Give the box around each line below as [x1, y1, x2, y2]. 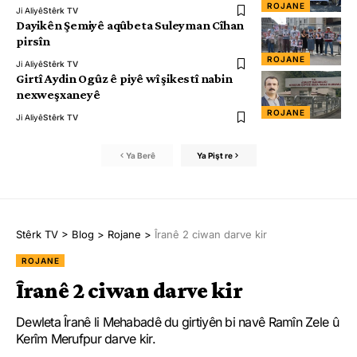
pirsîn [16, 34, 50, 49]
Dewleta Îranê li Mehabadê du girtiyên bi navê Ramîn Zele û [16, 314, 339, 331]
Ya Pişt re [196, 150, 233, 160]
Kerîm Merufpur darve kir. [16, 331, 155, 347]
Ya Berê [126, 150, 155, 160]
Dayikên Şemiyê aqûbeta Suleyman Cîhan [16, 18, 245, 33]
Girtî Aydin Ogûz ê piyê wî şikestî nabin [16, 72, 233, 86]
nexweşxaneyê [16, 88, 100, 102]
